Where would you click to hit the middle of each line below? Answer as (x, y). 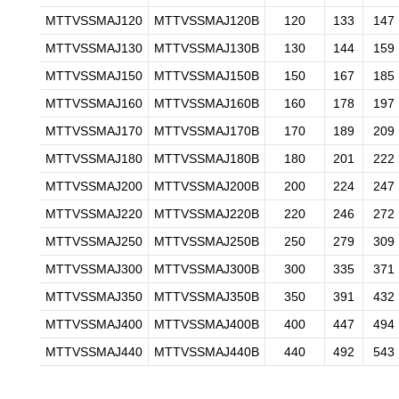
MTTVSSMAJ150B (207, 76)
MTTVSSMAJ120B (207, 20)
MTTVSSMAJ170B (207, 131)
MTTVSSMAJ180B (207, 159)
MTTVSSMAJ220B (207, 214)
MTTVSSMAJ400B (207, 324)
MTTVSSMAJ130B (207, 48)
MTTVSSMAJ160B (207, 103)
